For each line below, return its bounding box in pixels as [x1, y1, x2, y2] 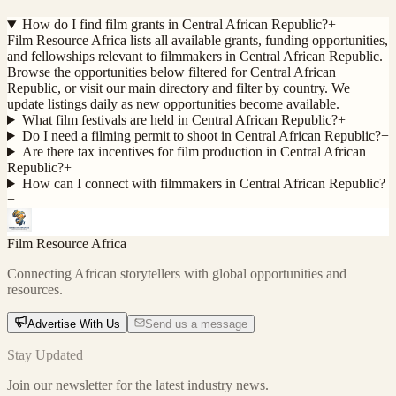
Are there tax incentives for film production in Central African [21, 144, 366, 159]
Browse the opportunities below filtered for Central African [7, 65, 336, 80]
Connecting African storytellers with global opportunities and [7, 266, 346, 281]
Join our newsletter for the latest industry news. [7, 377, 269, 392]
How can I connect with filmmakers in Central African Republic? [21, 176, 385, 191]
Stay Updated [7, 347, 83, 362]
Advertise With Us [27, 317, 120, 331]
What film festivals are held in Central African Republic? [21, 112, 338, 127]
